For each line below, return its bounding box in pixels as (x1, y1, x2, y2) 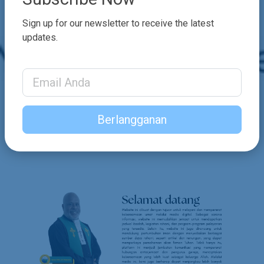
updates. (22, 31, 58, 43)
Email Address (22, 68, 82, 80)
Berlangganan (97, 112, 167, 127)
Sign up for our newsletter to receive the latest (22, 17, 214, 29)
